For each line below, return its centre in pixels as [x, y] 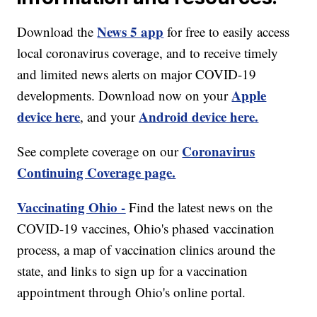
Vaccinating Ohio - [71, 207]
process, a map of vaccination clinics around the [146, 250]
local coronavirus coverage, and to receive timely [148, 53]
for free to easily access [227, 32]
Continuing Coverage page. [97, 173]
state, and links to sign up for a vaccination [133, 271]
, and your [110, 117]
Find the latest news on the [199, 207]
